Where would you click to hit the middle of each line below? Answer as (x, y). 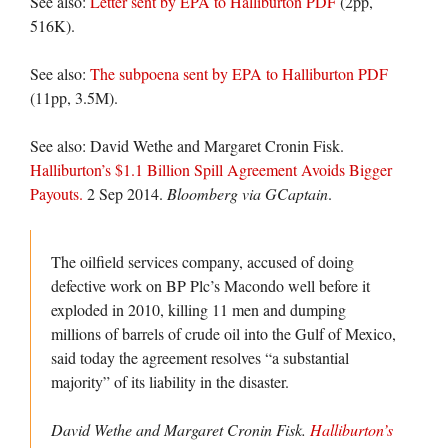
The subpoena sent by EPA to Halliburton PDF (239, 73)
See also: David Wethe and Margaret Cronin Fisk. (187, 145)
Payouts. (56, 193)
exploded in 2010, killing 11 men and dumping (198, 309)
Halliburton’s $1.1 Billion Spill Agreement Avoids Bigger (211, 169)
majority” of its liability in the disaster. (170, 381)
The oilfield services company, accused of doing (202, 261)
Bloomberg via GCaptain (247, 193)
